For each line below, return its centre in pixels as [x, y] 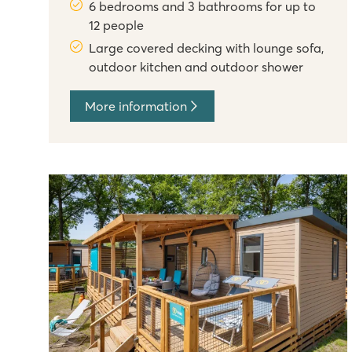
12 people [117, 26]
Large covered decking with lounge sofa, [207, 48]
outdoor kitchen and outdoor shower [196, 67]
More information [136, 106]
